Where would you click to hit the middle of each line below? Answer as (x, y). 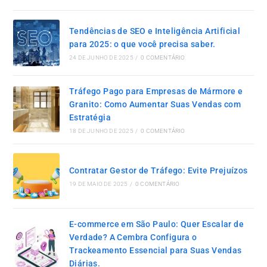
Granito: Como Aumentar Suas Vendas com (155, 104)
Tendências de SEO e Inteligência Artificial (155, 31)
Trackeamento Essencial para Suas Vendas (155, 250)
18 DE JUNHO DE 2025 (101, 131)
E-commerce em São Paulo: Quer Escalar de (156, 224)
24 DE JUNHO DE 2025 (101, 57)
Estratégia (90, 117)
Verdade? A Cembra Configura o (133, 237)
